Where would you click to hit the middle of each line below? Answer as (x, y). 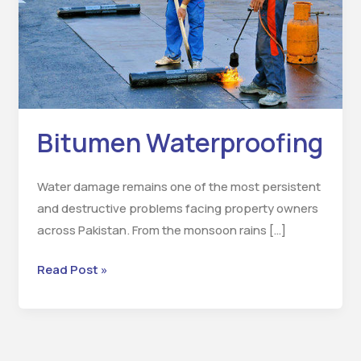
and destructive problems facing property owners (177, 208)
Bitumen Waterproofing (180, 143)
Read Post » (72, 270)
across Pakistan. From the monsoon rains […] (161, 230)
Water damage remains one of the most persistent (178, 186)
